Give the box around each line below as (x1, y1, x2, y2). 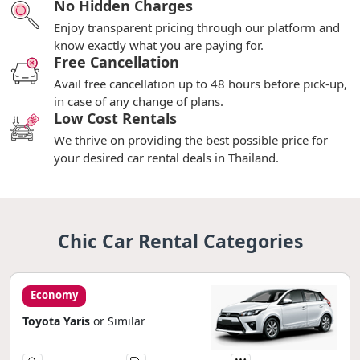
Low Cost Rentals (54, 108, 177, 128)
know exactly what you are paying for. (54, 36, 264, 53)
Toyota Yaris (22, 313, 93, 329)
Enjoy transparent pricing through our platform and (54, 18, 340, 35)
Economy (31, 287, 78, 302)
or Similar (93, 313, 145, 329)
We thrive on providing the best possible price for (54, 131, 328, 148)
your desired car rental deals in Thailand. (54, 149, 279, 166)
